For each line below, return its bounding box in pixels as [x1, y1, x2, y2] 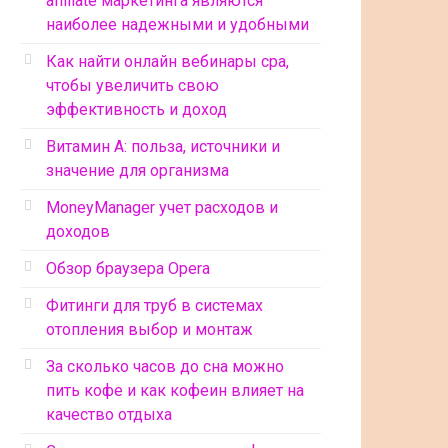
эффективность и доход [46, 100, 227, 119]
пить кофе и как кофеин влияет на [46, 381, 304, 400]
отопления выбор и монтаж [46, 320, 253, 339]
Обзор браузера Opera [46, 259, 210, 278]
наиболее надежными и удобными [46, 15, 309, 34]
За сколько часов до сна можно [46, 357, 284, 376]
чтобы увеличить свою [46, 76, 219, 95]
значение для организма [46, 161, 229, 180]
